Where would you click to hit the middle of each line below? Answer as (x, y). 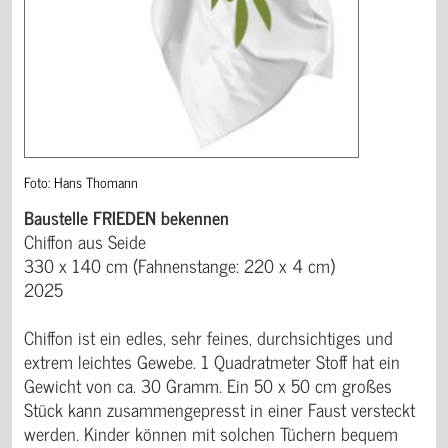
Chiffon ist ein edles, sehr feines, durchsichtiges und (208, 337)
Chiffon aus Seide (85, 241)
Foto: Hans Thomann (81, 182)
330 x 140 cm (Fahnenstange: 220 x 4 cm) (179, 265)
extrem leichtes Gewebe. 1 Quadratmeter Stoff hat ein (212, 361)
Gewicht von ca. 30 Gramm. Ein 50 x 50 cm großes (208, 385)
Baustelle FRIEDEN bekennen (126, 217)
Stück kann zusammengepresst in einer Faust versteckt (219, 409)
